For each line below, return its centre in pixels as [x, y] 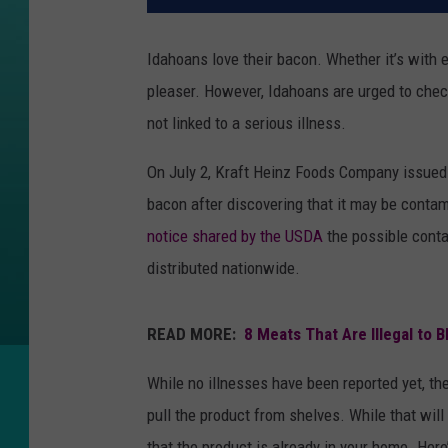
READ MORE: [195, 334]
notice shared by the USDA [235, 236]
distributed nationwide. [225, 268]
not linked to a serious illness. [248, 123]
